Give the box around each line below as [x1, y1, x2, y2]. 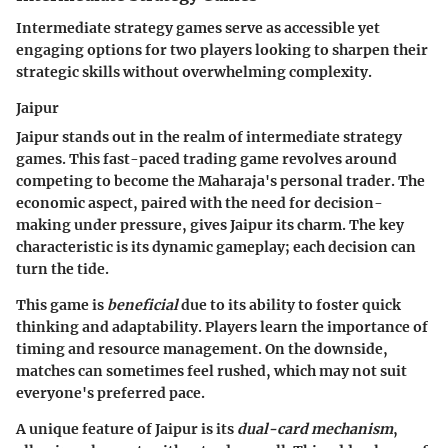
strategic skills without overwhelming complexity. [16, 62, 372, 81]
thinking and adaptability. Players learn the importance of [16, 317, 428, 336]
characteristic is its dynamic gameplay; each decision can [16, 237, 416, 256]
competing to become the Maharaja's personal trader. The [16, 171, 425, 190]
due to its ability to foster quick [178, 295, 401, 314]
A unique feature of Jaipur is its [16, 419, 237, 438]
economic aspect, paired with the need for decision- [16, 193, 383, 212]
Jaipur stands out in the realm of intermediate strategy [16, 127, 402, 146]
